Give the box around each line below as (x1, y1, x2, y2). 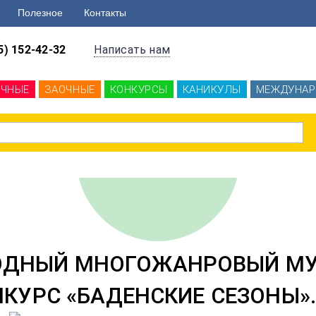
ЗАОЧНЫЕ (44, 83, 95, 96)
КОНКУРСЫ (109, 83, 168, 96)
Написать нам (94, 43, 171, 56)
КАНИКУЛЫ (182, 83, 241, 96)
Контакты (84, 7, 126, 18)
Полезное (18, 7, 63, 18)
